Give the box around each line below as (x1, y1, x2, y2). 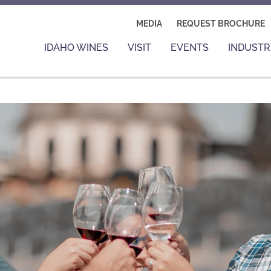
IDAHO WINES (44, 42, 108, 53)
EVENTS (171, 42, 209, 53)
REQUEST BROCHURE (177, 19, 265, 28)
